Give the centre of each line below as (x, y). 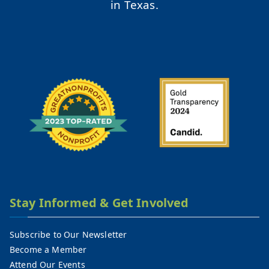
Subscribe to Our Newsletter (68, 234)
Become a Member (48, 249)
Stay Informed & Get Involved (99, 203)
